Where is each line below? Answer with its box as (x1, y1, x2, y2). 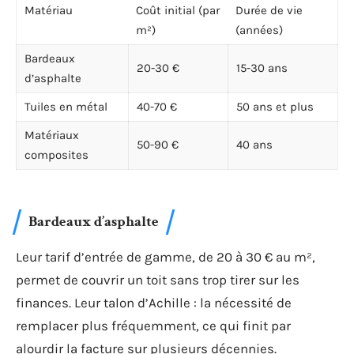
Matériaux (24, 127, 79, 142)
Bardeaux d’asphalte (28, 212, 159, 232)
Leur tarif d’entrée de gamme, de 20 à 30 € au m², (16, 249, 315, 265)
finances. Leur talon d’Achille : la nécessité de (16, 295, 292, 311)
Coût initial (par (136, 2, 220, 17)
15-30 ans (236, 60, 288, 75)
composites (24, 147, 88, 162)
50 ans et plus (236, 99, 314, 114)
